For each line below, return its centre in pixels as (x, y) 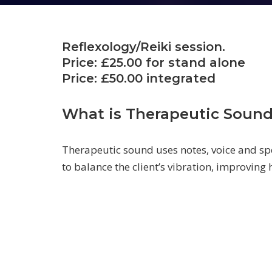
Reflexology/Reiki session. (144, 47)
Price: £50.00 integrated (139, 78)
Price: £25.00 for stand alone (154, 63)
